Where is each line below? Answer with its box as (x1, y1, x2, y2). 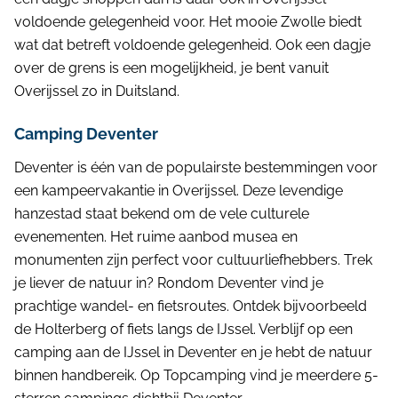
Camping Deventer (14, 124, 158, 143)
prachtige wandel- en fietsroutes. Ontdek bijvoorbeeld (14, 298, 367, 314)
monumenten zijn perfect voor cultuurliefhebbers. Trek (14, 251, 372, 268)
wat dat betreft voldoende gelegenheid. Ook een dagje (14, 36, 370, 53)
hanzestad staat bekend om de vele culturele (14, 205, 309, 222)
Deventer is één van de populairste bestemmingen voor (14, 159, 378, 176)
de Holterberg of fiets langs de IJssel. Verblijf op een (14, 321, 353, 338)
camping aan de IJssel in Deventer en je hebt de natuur (14, 344, 372, 361)
